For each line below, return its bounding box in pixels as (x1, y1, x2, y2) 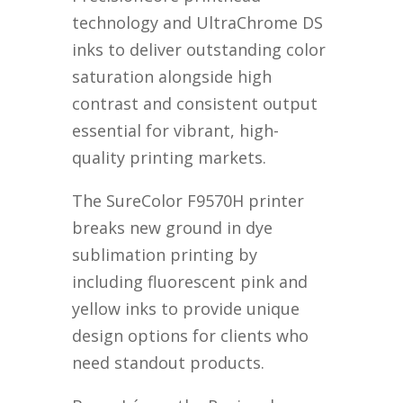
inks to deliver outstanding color (72, 39, 327, 61)
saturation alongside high (72, 66, 273, 88)
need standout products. (72, 352, 265, 374)
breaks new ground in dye (72, 217, 273, 239)
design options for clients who (72, 325, 309, 347)
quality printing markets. (72, 147, 267, 169)
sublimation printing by (72, 244, 258, 266)
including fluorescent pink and (72, 271, 309, 293)
